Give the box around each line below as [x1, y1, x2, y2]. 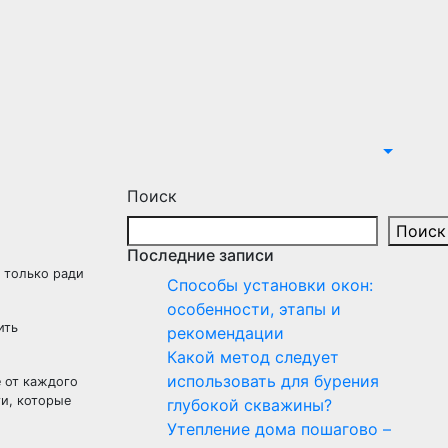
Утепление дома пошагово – [167, 419, 391, 439]
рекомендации [167, 323, 284, 343]
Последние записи [127, 245, 274, 265]
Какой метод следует [167, 347, 339, 367]
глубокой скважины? [167, 395, 332, 415]
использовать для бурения [167, 371, 379, 391]
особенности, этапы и [167, 299, 341, 319]
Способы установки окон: [167, 275, 373, 295]
